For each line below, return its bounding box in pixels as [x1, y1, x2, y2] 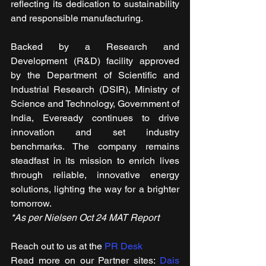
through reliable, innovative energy [11, 169, 179, 181]
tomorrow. [11, 198, 54, 210]
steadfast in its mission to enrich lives [11, 155, 179, 167]
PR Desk [104, 240, 142, 252]
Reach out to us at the [11, 240, 104, 252]
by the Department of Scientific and [11, 69, 179, 81]
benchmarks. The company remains [11, 141, 179, 153]
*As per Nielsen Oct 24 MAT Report [11, 212, 159, 224]
